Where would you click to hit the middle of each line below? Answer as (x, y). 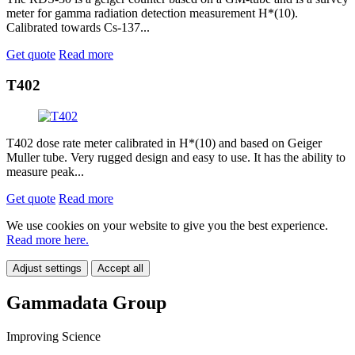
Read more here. (48, 239)
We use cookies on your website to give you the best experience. (167, 225)
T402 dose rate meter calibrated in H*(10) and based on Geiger (164, 143)
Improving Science (53, 336)
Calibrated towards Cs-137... (78, 28)
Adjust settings (47, 268)
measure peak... (45, 171)
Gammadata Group (86, 302)
